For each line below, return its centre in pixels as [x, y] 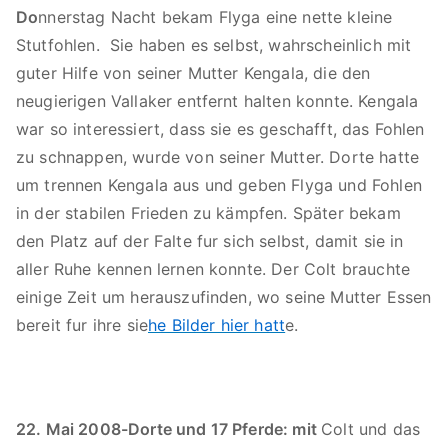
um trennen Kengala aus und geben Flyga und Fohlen [219, 185]
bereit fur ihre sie [82, 325]
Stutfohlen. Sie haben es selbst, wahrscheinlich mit [214, 45]
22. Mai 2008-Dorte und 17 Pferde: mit [169, 429]
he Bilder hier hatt [217, 325]
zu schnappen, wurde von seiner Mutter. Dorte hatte [218, 157]
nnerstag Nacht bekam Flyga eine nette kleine [215, 17]
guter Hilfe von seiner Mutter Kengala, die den [193, 73]
